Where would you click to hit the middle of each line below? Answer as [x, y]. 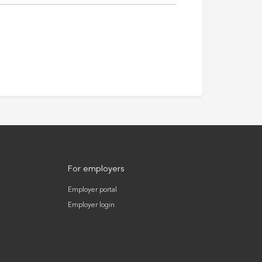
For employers [96, 169]
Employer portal [92, 190]
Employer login [91, 205]
